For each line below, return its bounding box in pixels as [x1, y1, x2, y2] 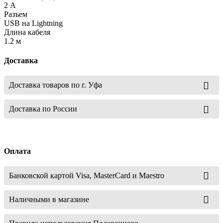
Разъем [4, 9, 27, 18]
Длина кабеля [4, 27, 50, 36]
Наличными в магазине [9, 195, 89, 204]
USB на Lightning [4, 18, 63, 27]
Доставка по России [9, 105, 77, 113]
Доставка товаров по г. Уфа [9, 81, 102, 90]
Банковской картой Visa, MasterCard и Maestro [9, 171, 164, 180]
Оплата [4, 146, 31, 155]
